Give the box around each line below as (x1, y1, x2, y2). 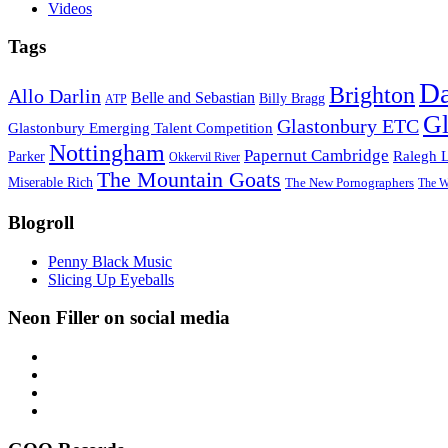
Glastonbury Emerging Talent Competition (8, 119, 273, 137)
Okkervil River (169, 151, 240, 165)
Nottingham (49, 140, 165, 167)
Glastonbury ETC (277, 115, 419, 138)
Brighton (329, 82, 415, 109)
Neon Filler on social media (8, 307, 230, 329)
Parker (8, 149, 45, 165)
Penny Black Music (48, 252, 172, 270)
